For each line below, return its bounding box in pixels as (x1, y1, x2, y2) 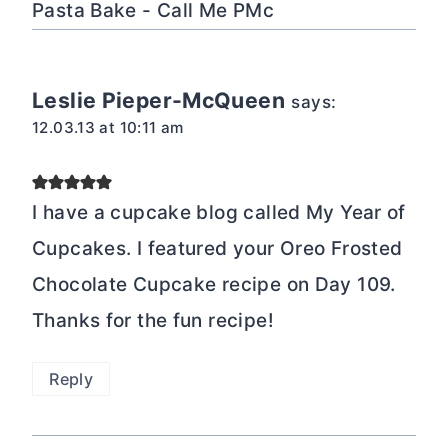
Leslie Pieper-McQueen (32, 86, 285, 113)
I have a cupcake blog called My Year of (32, 200, 406, 224)
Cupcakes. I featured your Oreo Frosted (32, 236, 403, 260)
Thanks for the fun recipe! (32, 308, 274, 332)
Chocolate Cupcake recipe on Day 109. (32, 272, 396, 296)
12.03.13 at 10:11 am (32, 117, 184, 137)
